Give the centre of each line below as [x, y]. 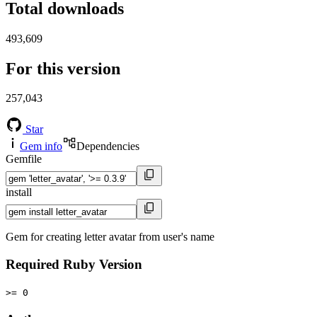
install [19, 192]
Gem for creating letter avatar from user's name [110, 237]
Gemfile [24, 159]
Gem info [41, 146]
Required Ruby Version [74, 265]
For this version [63, 68]
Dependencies [108, 146]
